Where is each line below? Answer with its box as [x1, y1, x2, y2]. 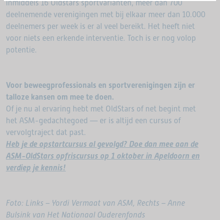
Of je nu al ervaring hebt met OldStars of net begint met [6, 104, 196, 113]
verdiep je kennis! [6, 163, 66, 172]
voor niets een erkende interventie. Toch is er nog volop [6, 33, 196, 43]
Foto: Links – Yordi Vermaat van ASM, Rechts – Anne [6, 198, 185, 208]
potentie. [6, 45, 37, 55]
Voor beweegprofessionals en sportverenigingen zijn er [6, 81, 195, 90]
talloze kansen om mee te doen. [6, 92, 114, 102]
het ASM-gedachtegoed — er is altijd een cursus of [6, 116, 181, 125]
